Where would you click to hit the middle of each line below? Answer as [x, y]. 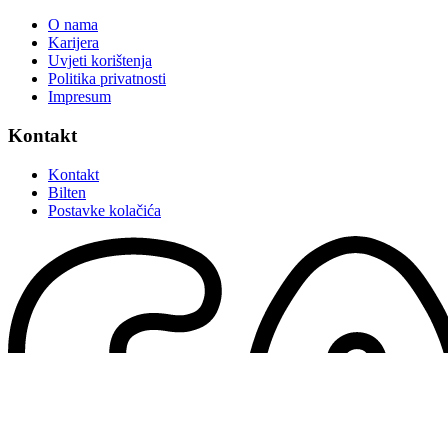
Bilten [67, 192]
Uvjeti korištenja [100, 61]
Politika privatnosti [107, 79]
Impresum [79, 97]
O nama [73, 25]
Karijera [73, 43]
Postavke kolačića [104, 210]
